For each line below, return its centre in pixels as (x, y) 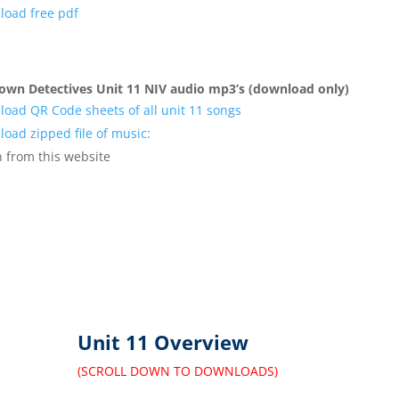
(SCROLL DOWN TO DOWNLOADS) (178, 370)
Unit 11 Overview (163, 342)
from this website (57, 156)
